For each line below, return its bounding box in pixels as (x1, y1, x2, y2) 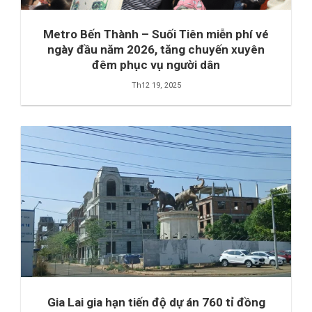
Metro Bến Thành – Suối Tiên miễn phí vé (43, 27, 269, 42)
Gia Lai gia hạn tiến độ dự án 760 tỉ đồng (47, 295, 265, 310)
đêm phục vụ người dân (92, 58, 220, 72)
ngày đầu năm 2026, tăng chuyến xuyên (47, 42, 265, 57)
